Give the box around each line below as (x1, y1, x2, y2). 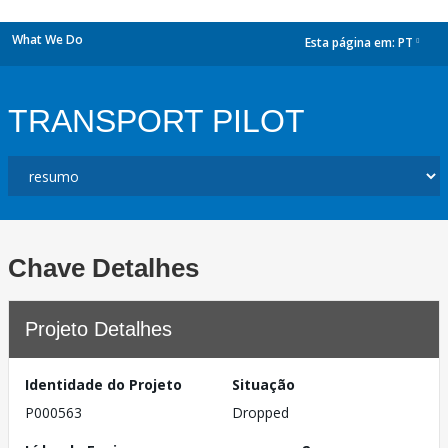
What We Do (12, 31, 83, 48)
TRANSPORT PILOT (8, 103, 305, 139)
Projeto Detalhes (25, 318, 172, 340)
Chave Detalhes (8, 253, 199, 283)
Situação (232, 375, 295, 394)
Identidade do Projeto (25, 375, 182, 394)
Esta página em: (305, 34, 398, 52)
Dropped (232, 403, 289, 422)
